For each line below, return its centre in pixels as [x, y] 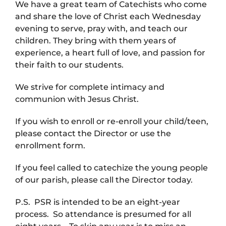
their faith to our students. [69, 65]
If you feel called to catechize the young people [111, 168]
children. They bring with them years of [96, 41]
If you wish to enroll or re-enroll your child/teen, [112, 122]
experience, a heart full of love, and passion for [110, 53]
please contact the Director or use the [93, 134]
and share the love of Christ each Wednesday [108, 17]
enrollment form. [50, 146]
